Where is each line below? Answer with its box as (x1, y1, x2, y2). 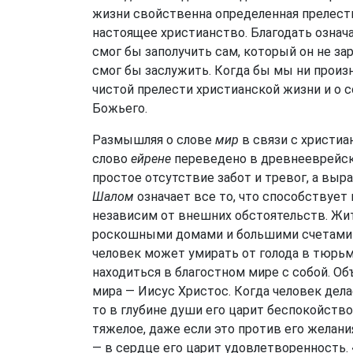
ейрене (131, 151, 171, 166)
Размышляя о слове (92, 132, 215, 147)
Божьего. (92, 101, 147, 116)
